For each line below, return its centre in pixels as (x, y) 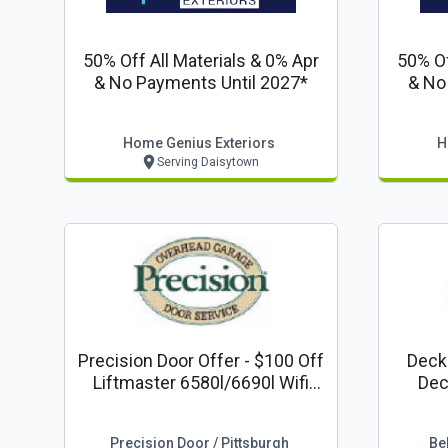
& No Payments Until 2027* (201, 82)
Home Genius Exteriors (199, 143)
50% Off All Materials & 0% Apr (201, 60)
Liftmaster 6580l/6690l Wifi (201, 382)
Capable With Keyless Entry (201, 404)
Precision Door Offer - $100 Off (201, 360)
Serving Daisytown (207, 162)
